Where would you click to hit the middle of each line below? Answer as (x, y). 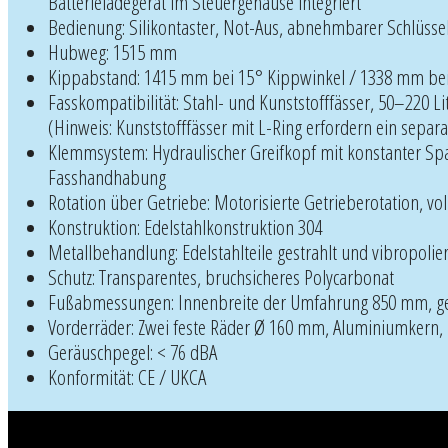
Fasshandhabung (107, 176)
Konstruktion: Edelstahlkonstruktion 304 (185, 226)
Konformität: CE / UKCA (127, 376)
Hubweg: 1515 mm (112, 51)
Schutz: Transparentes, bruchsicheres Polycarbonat (221, 276)
